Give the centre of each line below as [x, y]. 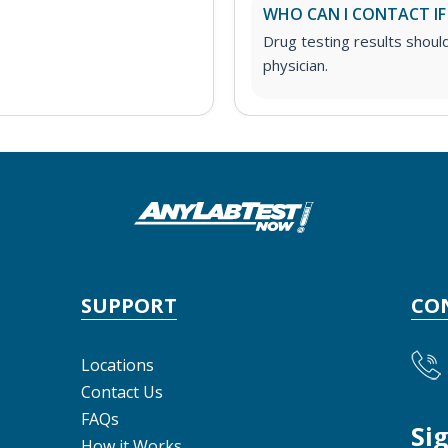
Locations [117, 364]
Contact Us [122, 391]
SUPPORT [129, 305]
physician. [295, 64]
